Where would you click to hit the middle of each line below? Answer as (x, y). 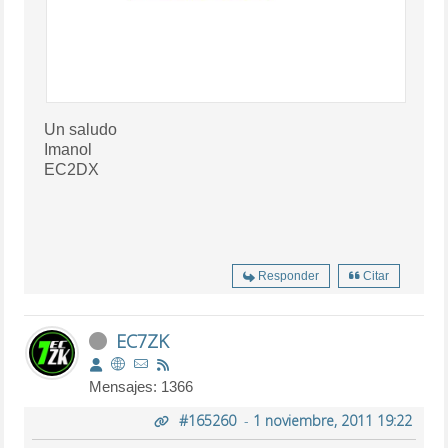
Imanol (68, 149)
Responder (288, 275)
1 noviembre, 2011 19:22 (332, 420)
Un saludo (81, 129)
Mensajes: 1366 (141, 386)
